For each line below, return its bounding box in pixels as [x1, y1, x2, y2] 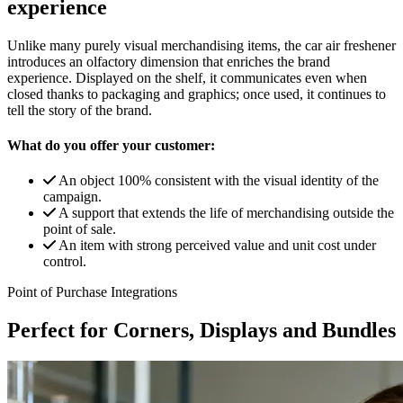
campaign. [43, 189, 102, 205]
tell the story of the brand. [7, 102, 152, 118]
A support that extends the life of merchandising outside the [58, 205, 394, 221]
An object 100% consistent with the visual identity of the [58, 173, 379, 189]
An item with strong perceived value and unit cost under [58, 237, 376, 254]
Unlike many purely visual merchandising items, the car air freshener [7, 37, 396, 53]
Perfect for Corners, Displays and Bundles [7, 318, 396, 343]
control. [43, 254, 86, 270]
